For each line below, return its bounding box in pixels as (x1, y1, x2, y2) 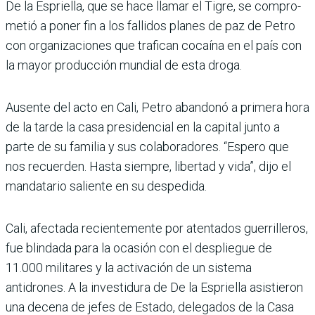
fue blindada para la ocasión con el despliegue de (6, 240, 272, 255)
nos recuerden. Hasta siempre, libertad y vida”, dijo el (6, 158, 291, 174)
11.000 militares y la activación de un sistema (6, 259, 252, 275)
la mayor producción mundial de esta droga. (6, 57, 242, 72)
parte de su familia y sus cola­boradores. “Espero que (6, 139, 289, 154)
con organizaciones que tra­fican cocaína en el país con (6, 37, 302, 53)
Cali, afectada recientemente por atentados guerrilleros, (6, 220, 308, 236)
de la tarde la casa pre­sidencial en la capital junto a (6, 119, 280, 134)
